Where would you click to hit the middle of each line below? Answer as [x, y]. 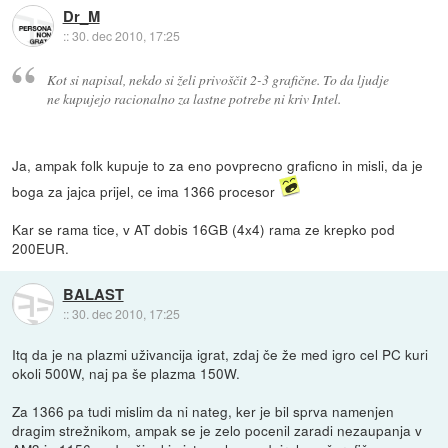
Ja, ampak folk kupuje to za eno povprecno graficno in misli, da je [218, 165]
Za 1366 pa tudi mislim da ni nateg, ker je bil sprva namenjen [203, 410]
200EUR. [41, 248]
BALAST [93, 293]
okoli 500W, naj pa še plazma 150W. [126, 372]
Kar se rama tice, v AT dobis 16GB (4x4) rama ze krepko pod [204, 229]
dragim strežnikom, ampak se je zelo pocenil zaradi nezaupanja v [217, 429]
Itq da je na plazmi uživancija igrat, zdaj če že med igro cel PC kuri [220, 353]
